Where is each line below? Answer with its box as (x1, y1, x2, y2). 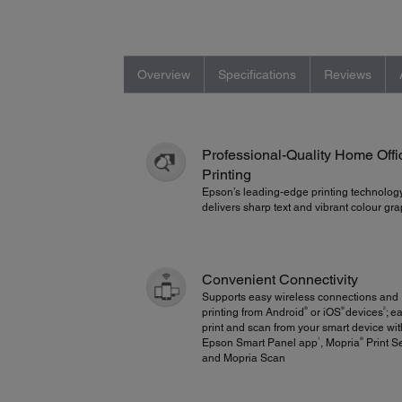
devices (345, 306, 383, 319)
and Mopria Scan (202, 352, 285, 365)
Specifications (217, 66, 296, 82)
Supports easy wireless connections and (202, 291, 398, 304)
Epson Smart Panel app (202, 336, 318, 350)
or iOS (308, 306, 341, 319)
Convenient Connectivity (202, 271, 358, 289)
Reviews (323, 66, 371, 82)
